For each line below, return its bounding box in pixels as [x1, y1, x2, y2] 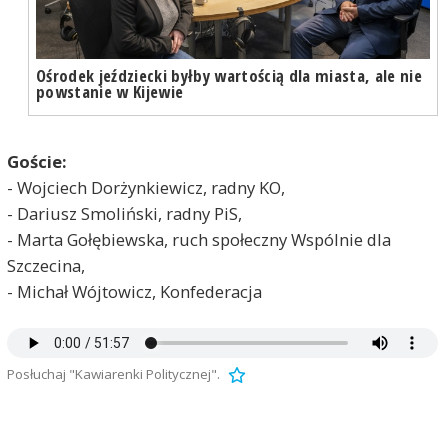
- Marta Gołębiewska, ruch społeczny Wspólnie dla [6, 228, 391, 252]
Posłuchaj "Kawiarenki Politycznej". [6, 365, 220, 383]
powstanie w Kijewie [35, 79, 184, 103]
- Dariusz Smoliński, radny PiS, [6, 202, 242, 226]
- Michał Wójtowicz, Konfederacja [6, 280, 262, 304]
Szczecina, [6, 254, 85, 278]
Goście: [6, 150, 66, 174]
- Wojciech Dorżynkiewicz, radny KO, [6, 176, 285, 200]
